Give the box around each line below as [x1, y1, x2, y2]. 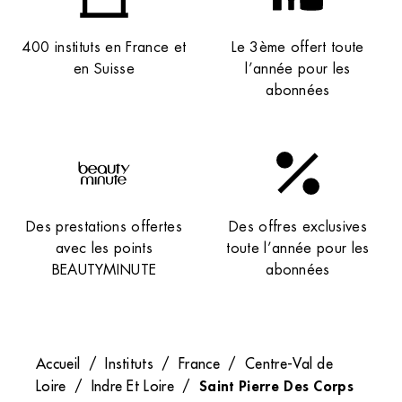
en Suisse [74, 59, 135, 79]
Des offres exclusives [229, 217, 367, 237]
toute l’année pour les [226, 239, 370, 258]
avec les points [56, 239, 153, 258]
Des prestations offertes [26, 217, 182, 237]
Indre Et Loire [91, 377, 175, 396]
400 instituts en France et [22, 38, 187, 57]
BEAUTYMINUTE [51, 260, 157, 280]
